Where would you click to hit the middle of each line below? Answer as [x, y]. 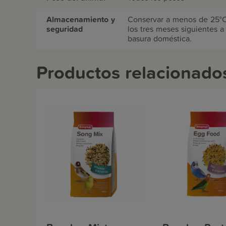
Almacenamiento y [81, 19]
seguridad [65, 29]
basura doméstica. [160, 38]
